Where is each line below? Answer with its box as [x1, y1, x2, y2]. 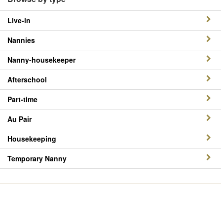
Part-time [7, 94, 37, 104]
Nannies [7, 35, 35, 45]
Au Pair [7, 114, 32, 124]
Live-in [7, 15, 31, 25]
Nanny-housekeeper [7, 55, 75, 65]
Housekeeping [7, 134, 56, 144]
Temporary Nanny [7, 153, 67, 163]
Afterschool [7, 74, 47, 84]
